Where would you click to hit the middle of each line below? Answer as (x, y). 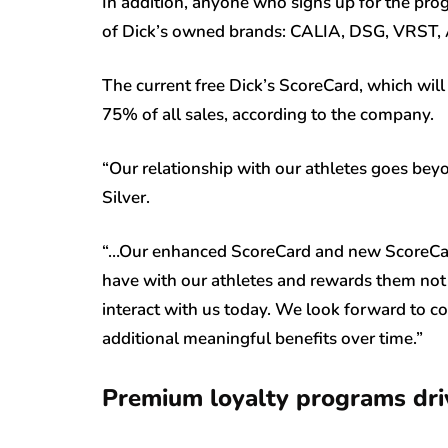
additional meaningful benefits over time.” (262, 339)
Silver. (126, 198)
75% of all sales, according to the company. (268, 115)
